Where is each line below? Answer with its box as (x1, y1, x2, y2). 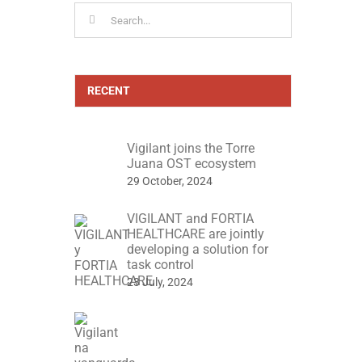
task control (126, 257, 194, 273)
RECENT (86, 84, 130, 98)
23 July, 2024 (126, 276, 193, 289)
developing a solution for (126, 242, 268, 258)
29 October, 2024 (126, 175, 213, 188)
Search (73, 3, 113, 19)
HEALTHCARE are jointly (126, 226, 264, 242)
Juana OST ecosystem (126, 156, 256, 172)
